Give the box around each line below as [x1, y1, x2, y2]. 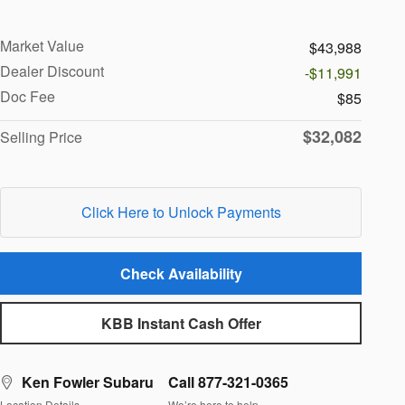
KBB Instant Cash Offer [100, 313, 261, 334]
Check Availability [119, 262, 242, 284]
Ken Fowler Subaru [22, 372, 154, 393]
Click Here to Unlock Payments [80, 201, 281, 222]
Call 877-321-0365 [168, 372, 288, 393]
